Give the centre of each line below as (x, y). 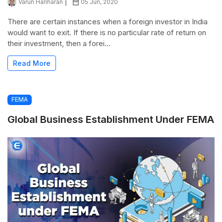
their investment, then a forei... (59, 44)
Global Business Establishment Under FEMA (111, 119)
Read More (32, 63)
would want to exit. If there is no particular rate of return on (107, 33)
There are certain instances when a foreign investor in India (108, 22)
